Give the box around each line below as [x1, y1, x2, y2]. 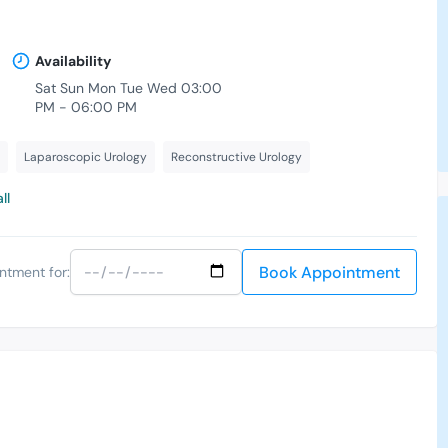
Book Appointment [259, 262, 401, 284]
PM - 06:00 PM [34, 98, 137, 117]
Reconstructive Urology [171, 149, 302, 166]
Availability [34, 52, 111, 71]
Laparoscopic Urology [24, 149, 147, 166]
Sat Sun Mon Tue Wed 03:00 [34, 79, 222, 98]
